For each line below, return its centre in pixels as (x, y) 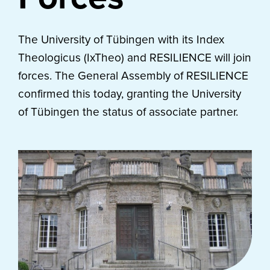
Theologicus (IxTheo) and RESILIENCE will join (135, 58)
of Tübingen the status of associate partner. (128, 112)
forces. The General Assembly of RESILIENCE (133, 76)
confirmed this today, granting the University (130, 94)
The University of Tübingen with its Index (121, 39)
